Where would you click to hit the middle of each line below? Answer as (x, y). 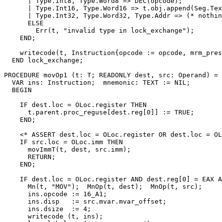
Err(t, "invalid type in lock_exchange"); (99, 30)
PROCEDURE (24, 75)
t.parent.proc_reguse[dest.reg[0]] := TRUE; (99, 112)
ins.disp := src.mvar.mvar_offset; (85, 201)
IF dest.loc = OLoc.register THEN (75, 105)
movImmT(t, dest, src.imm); (67, 149)
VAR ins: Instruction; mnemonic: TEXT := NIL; (97, 82)
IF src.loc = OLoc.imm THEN (63, 142)
